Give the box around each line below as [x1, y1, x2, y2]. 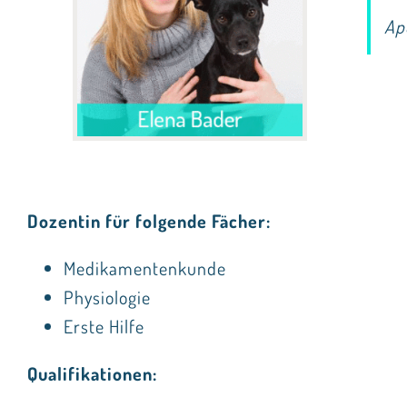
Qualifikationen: [26, 361, 157, 385]
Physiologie [63, 284, 151, 309]
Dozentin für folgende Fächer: [26, 208, 271, 233]
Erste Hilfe [63, 313, 144, 338]
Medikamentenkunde [63, 255, 226, 280]
